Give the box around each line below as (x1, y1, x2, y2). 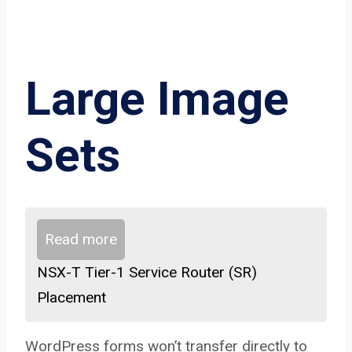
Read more (45, 230, 117, 249)
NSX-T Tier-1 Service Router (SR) (37, 263, 257, 282)
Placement (37, 288, 106, 307)
